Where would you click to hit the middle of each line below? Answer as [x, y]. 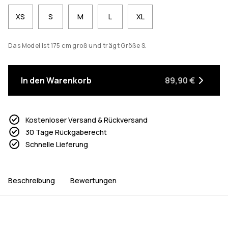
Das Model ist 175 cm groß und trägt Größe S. [78, 46]
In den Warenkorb [56, 81]
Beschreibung [32, 180]
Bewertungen [93, 180]
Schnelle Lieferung [57, 144]
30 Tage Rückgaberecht [66, 132]
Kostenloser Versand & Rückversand [87, 120]
